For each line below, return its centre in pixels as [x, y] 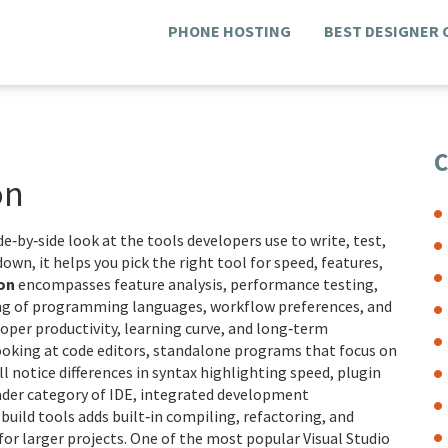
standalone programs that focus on [275, 350]
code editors [104, 350]
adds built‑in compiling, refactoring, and [214, 416]
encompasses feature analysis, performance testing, [196, 284]
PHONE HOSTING [229, 31]
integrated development [224, 394]
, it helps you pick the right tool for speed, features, [207, 262]
